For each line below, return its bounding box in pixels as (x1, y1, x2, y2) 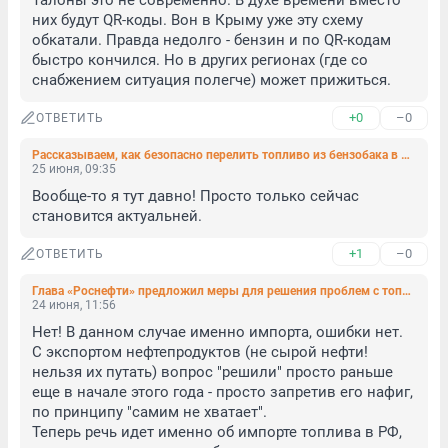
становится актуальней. (32, 207, 202, 225)
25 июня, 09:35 (32, 162, 116, 176)
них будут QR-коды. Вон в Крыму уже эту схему (32, 11, 363, 29)
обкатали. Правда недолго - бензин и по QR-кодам (32, 31, 391, 49)
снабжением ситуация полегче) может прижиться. (32, 71, 391, 89)
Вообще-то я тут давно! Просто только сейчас (32, 187, 359, 205)
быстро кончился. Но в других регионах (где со (32, 51, 368, 69)
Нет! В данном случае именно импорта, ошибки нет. (32, 323, 403, 341)
